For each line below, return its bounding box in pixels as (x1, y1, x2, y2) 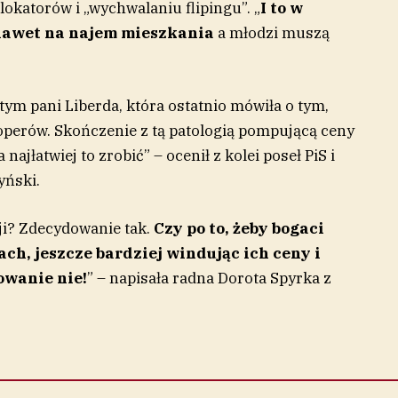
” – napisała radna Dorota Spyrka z (86, 268, 331, 288)
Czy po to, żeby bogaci (153, 219, 324, 238)
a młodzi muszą (213, 22, 330, 43)
